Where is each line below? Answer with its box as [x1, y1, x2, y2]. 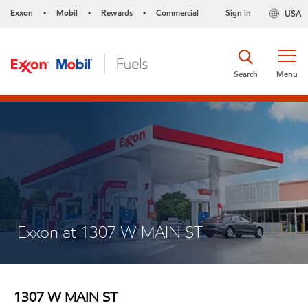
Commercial [156, 7, 199, 19]
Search [234, 67, 258, 80]
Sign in [225, 7, 251, 19]
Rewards [101, 7, 133, 19]
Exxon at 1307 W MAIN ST [17, 221, 203, 243]
